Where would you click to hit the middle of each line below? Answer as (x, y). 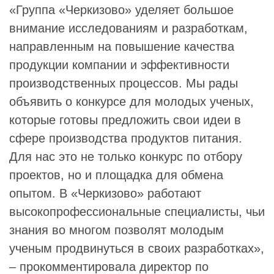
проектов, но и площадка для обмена (116, 175)
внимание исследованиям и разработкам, (128, 28)
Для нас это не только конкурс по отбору (126, 156)
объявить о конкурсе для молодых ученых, (131, 101)
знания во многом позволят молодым (117, 230)
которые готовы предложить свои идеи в (125, 120)
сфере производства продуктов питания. (126, 138)
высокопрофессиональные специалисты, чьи (137, 211)
